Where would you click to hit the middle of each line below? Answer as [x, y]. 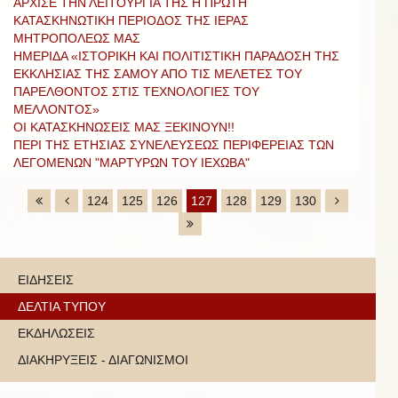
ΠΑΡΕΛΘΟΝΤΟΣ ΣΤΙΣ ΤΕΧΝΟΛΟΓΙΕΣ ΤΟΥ [136, 91]
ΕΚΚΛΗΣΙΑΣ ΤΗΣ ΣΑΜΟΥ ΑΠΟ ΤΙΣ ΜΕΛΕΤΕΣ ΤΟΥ [158, 73]
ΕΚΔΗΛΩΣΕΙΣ [56, 333]
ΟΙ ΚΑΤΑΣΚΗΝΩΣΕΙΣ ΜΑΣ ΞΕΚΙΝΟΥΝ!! [124, 127]
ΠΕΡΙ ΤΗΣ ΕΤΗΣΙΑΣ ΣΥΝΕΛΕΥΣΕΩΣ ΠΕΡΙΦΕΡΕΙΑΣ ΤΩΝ [174, 144]
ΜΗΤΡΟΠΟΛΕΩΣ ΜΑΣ [77, 38]
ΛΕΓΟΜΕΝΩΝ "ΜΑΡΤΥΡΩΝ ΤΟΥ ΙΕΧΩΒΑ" [131, 162]
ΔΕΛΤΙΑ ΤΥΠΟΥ [62, 306]
